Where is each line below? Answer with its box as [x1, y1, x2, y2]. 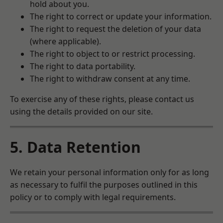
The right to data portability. [30, 61, 135, 72]
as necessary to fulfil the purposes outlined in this [10, 179, 198, 190]
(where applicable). [30, 36, 101, 47]
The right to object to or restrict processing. [30, 48, 195, 59]
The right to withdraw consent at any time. [30, 73, 190, 84]
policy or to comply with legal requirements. [10, 192, 176, 203]
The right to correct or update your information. [30, 11, 212, 22]
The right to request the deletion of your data [30, 23, 201, 34]
